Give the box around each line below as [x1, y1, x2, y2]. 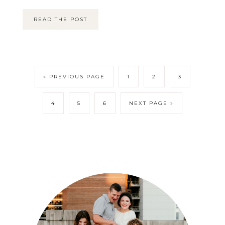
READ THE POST [33, 16, 87, 23]
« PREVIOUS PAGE [43, 73, 105, 80]
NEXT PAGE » [129, 99, 174, 106]
